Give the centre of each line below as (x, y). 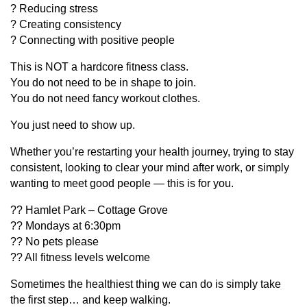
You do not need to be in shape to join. (103, 82)
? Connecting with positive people (93, 40)
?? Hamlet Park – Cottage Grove (89, 210)
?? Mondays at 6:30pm (65, 225)
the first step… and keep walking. (90, 299)
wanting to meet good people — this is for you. (122, 183)
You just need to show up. (73, 125)
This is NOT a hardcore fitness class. (99, 66)
